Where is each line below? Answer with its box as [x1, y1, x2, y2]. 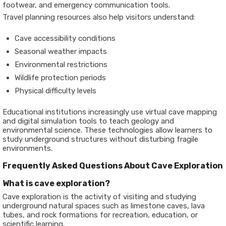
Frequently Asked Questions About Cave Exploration [3, 161, 223, 171]
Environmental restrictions [15, 60, 107, 69]
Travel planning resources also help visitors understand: [3, 13, 195, 22]
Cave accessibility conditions [15, 34, 116, 43]
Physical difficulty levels [15, 86, 96, 95]
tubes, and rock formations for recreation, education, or [3, 210, 198, 219]
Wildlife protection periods [15, 73, 106, 82]
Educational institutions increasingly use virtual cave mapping [3, 107, 217, 117]
